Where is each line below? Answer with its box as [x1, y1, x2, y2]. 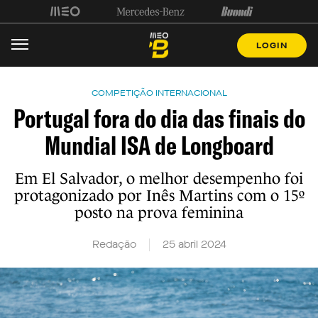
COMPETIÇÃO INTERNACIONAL [91, 87, 227, 99]
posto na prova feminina [75, 204, 243, 221]
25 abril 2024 [162, 238, 226, 251]
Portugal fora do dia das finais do [13, 102, 305, 134]
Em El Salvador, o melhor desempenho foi [15, 170, 303, 187]
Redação [92, 238, 136, 251]
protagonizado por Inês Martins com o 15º [13, 187, 305, 204]
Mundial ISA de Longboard [44, 129, 274, 161]
